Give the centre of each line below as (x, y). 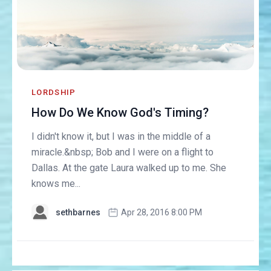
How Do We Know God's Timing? (120, 113)
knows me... (56, 184)
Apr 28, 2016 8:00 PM (162, 213)
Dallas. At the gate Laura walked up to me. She (129, 168)
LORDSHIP (54, 93)
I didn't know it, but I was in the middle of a (121, 137)
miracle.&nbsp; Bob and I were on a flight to (123, 152)
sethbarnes (78, 213)
